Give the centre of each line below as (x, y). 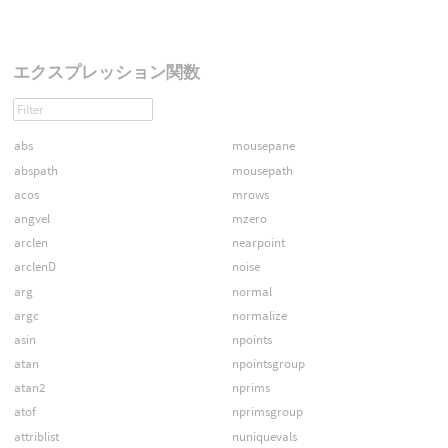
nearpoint (258, 243)
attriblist (36, 436)
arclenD (34, 267)
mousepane (263, 146)
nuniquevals (264, 436)
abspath (35, 170)
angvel (31, 218)
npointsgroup (268, 364)
